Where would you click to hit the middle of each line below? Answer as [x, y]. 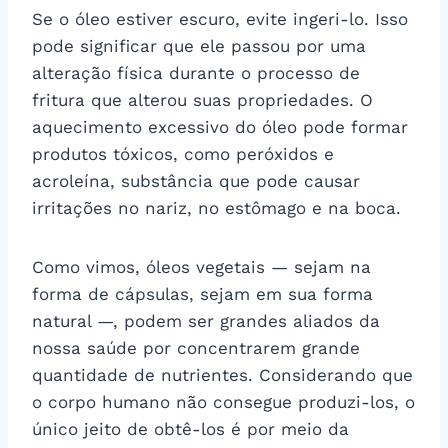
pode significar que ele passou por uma [199, 45]
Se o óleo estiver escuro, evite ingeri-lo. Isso [220, 18]
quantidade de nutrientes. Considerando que [222, 374]
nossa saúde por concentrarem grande [196, 347]
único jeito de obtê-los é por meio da [190, 428]
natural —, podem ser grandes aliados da [206, 320]
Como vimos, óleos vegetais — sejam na [201, 266]
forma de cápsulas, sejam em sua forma [202, 293]
